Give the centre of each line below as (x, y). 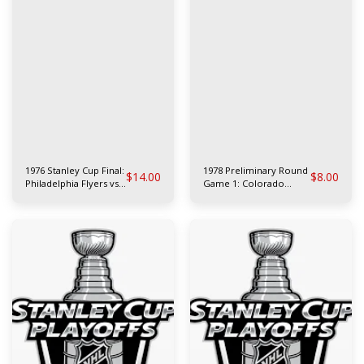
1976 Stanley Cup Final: (75, 170)
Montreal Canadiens (69, 196)
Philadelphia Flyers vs (72, 183)
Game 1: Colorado (244, 183)
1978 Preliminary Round (256, 170)
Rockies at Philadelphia (253, 196)
